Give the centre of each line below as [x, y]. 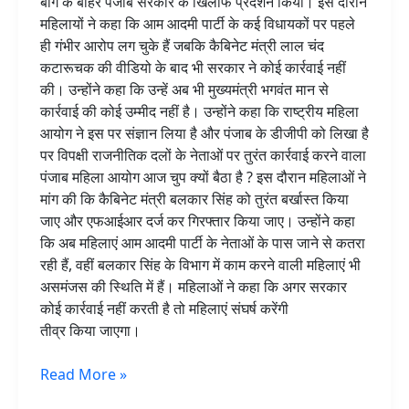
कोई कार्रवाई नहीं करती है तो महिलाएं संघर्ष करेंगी [164, 309]
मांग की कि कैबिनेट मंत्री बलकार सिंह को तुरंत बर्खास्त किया [194, 199]
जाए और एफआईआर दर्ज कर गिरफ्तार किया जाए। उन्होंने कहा [198, 221]
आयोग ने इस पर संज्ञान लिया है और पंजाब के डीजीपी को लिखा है [204, 133]
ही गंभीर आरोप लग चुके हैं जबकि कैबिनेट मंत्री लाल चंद [182, 46]
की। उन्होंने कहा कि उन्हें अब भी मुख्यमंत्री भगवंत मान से [184, 89]
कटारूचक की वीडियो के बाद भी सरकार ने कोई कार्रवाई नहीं [193, 68]
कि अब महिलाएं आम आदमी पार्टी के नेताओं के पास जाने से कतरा [203, 243]
